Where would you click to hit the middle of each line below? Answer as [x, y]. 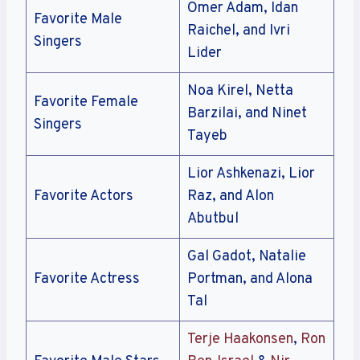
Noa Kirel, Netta [240, 92]
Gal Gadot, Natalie [247, 257]
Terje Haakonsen [240, 340]
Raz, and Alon [231, 197]
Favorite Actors [84, 197]
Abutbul [213, 219]
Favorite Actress [87, 280]
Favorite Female [86, 103]
